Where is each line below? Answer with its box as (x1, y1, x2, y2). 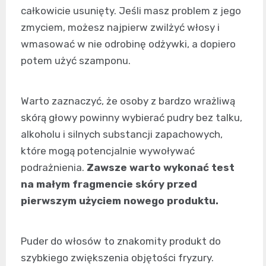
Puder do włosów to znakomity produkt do (21, 235, 221, 247)
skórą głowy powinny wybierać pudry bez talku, (21, 111, 242, 123)
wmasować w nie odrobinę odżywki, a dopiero (21, 37, 236, 50)
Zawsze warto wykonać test (87, 161, 235, 173)
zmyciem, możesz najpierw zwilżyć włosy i (21, 21, 220, 33)
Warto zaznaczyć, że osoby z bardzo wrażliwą (21, 94, 235, 107)
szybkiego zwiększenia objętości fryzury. (21, 251, 214, 264)
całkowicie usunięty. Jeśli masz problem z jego (21, 4, 241, 17)
